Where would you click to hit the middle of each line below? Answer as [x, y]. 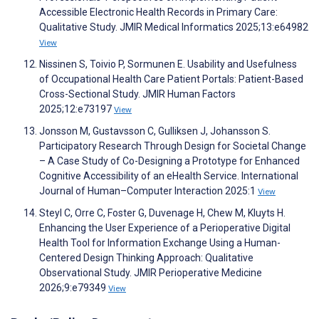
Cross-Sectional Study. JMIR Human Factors [137, 94]
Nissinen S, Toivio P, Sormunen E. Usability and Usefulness [168, 64]
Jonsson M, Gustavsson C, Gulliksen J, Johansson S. [155, 131]
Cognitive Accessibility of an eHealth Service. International [169, 176]
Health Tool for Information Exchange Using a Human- [160, 243]
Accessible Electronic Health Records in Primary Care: [158, 12]
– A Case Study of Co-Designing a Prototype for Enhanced [169, 161]
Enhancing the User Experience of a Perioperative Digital [165, 228]
